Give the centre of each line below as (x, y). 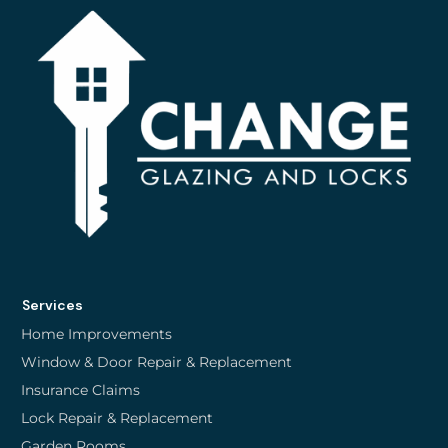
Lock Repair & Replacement (117, 418)
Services (52, 305)
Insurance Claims (80, 390)
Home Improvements (96, 334)
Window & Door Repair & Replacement (156, 362)
